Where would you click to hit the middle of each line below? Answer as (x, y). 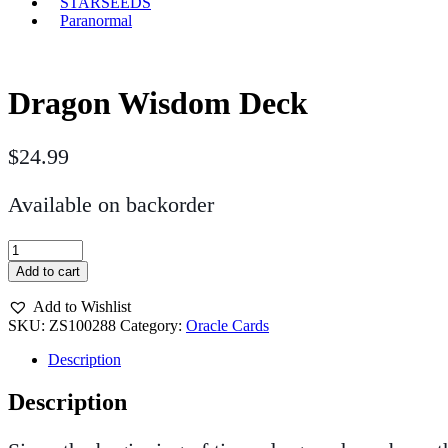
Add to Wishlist (82, 307)
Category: (153, 326)
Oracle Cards (227, 326)
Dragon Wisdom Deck (158, 103)
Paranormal (96, 20)
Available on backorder (111, 205)
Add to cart (48, 272)
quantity (32, 302)
